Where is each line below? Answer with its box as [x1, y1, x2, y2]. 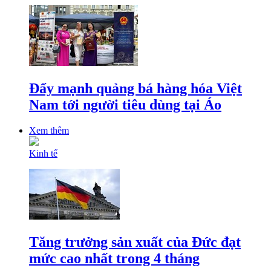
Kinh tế [29, 148, 57, 159]
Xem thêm [29, 125, 69, 136]
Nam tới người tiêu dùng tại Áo [29, 97, 221, 113]
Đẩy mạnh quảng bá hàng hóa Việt [29, 80, 242, 97]
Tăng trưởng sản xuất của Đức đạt [29, 234, 241, 250]
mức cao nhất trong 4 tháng [29, 250, 200, 267]
